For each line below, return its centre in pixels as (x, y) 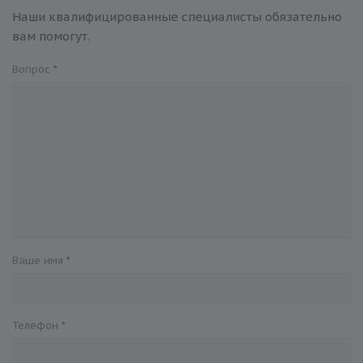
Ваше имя (39, 261)
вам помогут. (51, 36)
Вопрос (33, 70)
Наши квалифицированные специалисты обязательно (177, 17)
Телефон (37, 326)
